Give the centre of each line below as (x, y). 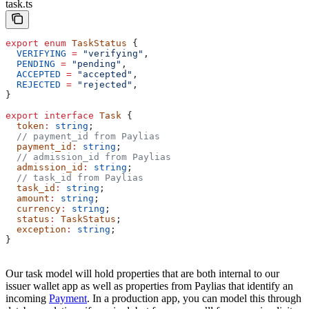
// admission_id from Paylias (88, 157)
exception (36, 230)
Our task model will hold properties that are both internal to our (142, 274)
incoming (27, 299)
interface (66, 116)
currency (33, 209)
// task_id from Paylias (74, 178)
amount (28, 199)
